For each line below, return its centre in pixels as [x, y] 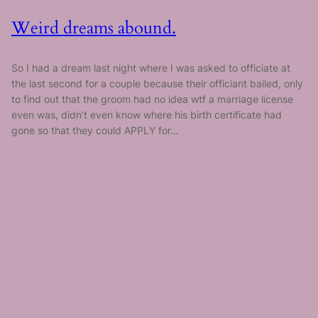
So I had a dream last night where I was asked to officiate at [151, 68]
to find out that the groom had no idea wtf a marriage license [152, 99]
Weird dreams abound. [94, 28]
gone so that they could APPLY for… [95, 131]
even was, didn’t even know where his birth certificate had [147, 115]
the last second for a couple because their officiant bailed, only [157, 84]
